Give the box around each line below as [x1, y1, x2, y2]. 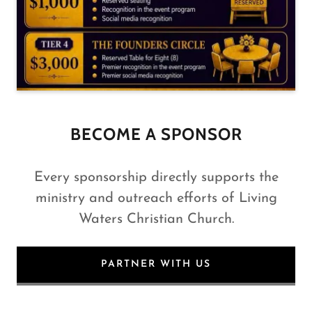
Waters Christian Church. [78, 212, 234, 226]
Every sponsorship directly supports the [33, 170, 279, 185]
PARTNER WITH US [100, 259, 212, 270]
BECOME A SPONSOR [70, 123, 242, 144]
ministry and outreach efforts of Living [35, 191, 277, 205]
